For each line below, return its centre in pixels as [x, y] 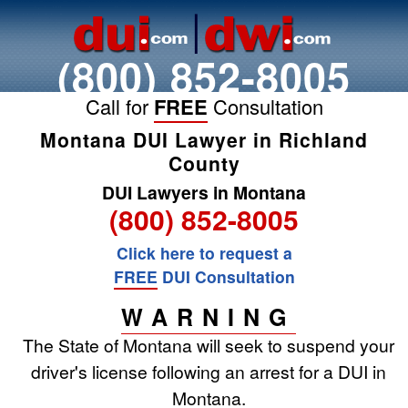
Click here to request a [204, 253]
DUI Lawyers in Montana [204, 192]
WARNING [209, 317]
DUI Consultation [226, 276]
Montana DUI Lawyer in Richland [204, 139]
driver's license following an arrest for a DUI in [209, 371]
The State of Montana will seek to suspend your [209, 345]
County [204, 163]
